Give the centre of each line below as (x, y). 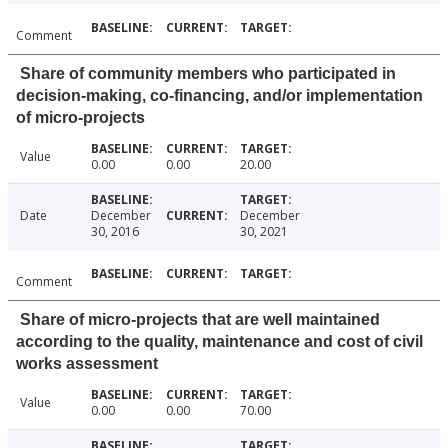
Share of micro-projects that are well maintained (200, 320)
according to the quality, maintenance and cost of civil (219, 342)
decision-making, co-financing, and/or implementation (219, 96)
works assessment (87, 364)
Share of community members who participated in (208, 74)
